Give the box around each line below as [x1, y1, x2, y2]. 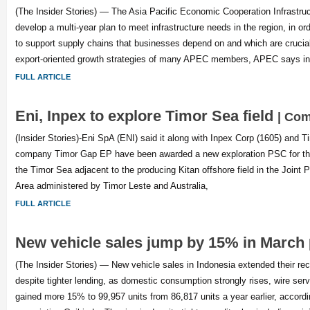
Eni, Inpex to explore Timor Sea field [15, 107, 277, 125]
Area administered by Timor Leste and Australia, [15, 181, 208, 191]
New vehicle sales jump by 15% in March [15, 234, 309, 251]
